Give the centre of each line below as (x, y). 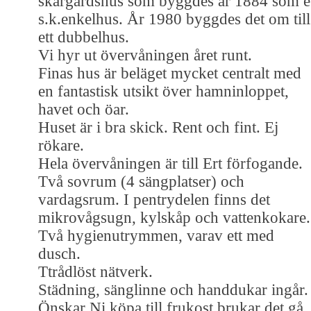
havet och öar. (84, 109)
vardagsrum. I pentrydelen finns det (154, 199)
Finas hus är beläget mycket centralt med (170, 73)
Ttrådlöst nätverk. (95, 271)
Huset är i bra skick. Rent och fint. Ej (158, 127)
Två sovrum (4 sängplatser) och (141, 181)
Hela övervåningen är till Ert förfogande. (170, 163)
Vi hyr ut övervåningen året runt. (145, 55)
